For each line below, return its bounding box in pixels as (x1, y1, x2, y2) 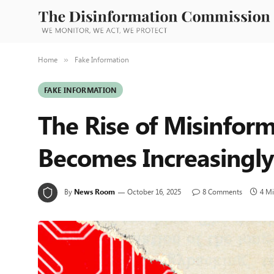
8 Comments (202, 187, 242, 196)
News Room (74, 187, 115, 196)
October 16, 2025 (127, 187, 181, 196)
